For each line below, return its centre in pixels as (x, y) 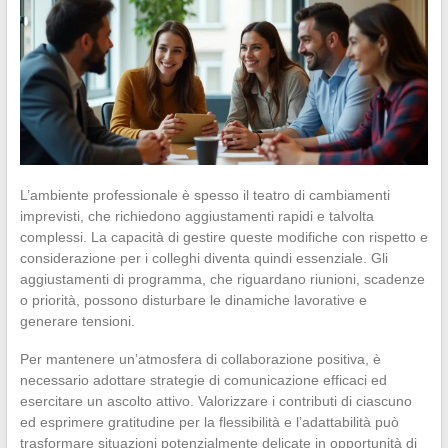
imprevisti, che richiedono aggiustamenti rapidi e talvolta (196, 215)
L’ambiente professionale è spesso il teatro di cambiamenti (204, 194)
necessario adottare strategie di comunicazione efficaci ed (203, 379)
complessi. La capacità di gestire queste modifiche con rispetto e (223, 236)
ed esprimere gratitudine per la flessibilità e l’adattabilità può (209, 421)
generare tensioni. (77, 320)
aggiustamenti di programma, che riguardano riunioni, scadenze (222, 278)
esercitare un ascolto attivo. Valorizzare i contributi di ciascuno (215, 400)
